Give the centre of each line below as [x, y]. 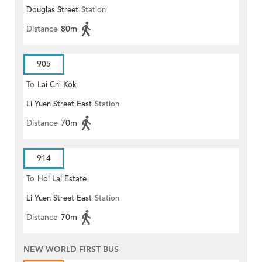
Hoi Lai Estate [62, 179]
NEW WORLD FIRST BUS [71, 250]
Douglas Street [52, 10]
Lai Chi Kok [57, 85]
